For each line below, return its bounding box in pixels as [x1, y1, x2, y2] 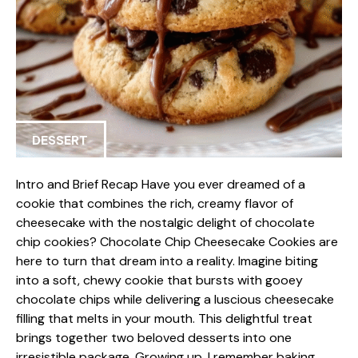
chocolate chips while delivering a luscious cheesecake [16, 291, 334, 308]
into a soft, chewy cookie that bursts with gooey [16, 272, 303, 288]
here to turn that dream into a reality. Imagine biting [16, 253, 318, 269]
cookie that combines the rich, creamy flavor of [16, 195, 293, 212]
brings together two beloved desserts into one [16, 329, 292, 346]
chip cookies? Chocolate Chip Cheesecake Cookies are [16, 233, 338, 250]
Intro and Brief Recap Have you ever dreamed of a [16, 176, 305, 193]
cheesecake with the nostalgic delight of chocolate [16, 214, 315, 231]
